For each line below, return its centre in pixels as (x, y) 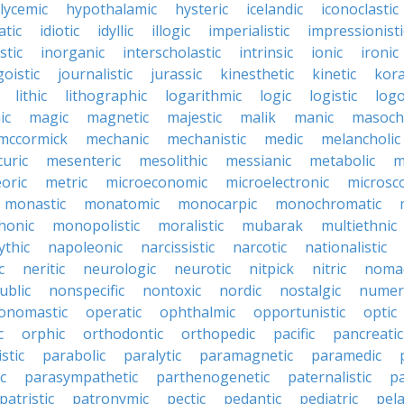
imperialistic (249, 31)
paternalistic (330, 377)
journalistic (95, 74)
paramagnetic (246, 355)
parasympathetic (81, 377)
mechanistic (207, 139)
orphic (43, 334)
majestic (194, 117)
